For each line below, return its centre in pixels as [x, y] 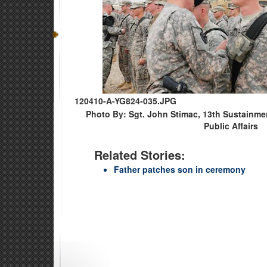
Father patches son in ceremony [180, 169]
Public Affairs [231, 125]
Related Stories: [140, 154]
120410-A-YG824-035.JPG [125, 100]
